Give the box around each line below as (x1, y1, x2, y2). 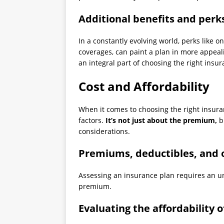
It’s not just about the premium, (105, 115, 217, 125)
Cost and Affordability (78, 78, 209, 95)
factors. (78, 115, 105, 125)
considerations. (78, 126, 130, 136)
